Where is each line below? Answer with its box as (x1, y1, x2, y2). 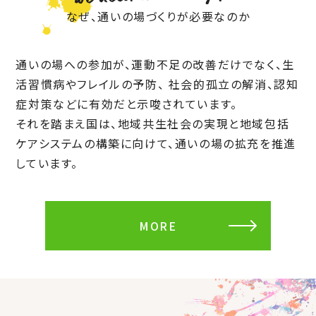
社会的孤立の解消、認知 (164, 75, 299, 92)
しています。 (16, 154, 78, 171)
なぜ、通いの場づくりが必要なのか (66, 7, 250, 25)
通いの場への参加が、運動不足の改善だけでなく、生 (16, 55, 295, 73)
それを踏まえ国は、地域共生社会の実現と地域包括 (16, 114, 290, 132)
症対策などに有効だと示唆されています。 (16, 95, 238, 112)
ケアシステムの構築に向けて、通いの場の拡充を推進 (16, 134, 296, 152)
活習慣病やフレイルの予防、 (16, 75, 165, 92)
